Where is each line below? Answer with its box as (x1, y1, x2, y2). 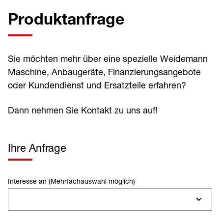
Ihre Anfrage (8, 141, 66, 154)
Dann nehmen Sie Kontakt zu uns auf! (8, 105, 158, 115)
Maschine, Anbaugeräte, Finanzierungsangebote (8, 66, 201, 77)
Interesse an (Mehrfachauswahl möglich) (8, 177, 135, 185)
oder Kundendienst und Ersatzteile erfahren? (8, 80, 186, 90)
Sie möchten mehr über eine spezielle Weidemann (8, 53, 208, 64)
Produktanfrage (8, 13, 124, 29)
